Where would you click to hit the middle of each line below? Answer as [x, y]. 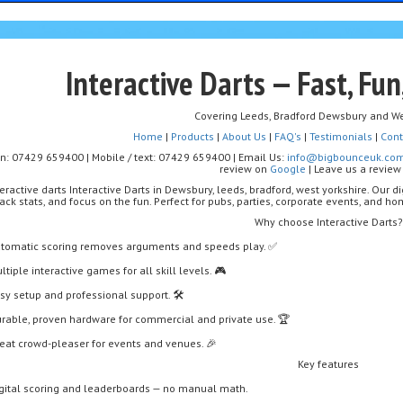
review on [244, 169]
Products [193, 136]
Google [287, 169]
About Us [244, 136]
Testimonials [340, 136]
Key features [329, 364]
